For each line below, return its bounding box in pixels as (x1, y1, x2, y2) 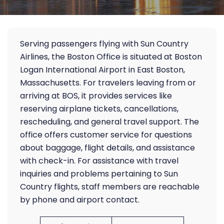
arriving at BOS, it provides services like (20, 90, 172, 101)
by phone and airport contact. (20, 194, 139, 205)
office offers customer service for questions (20, 129, 192, 140)
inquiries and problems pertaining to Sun (20, 168, 178, 179)
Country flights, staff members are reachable (20, 181, 199, 192)
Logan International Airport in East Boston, (20, 64, 185, 75)
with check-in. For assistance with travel (20, 155, 178, 166)
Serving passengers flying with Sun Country (20, 38, 188, 49)
